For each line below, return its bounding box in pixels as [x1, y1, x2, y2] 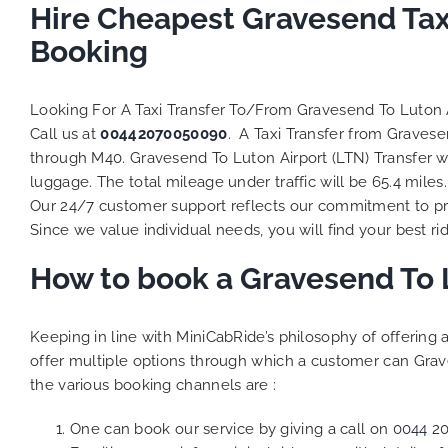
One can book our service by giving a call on [70, 420, 393, 438]
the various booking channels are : [30, 376, 277, 394]
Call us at [30, 125, 101, 143]
